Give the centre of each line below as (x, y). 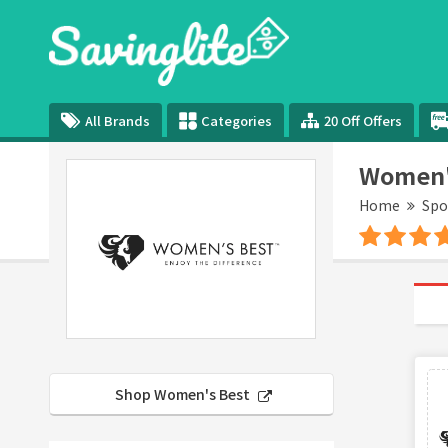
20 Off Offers (363, 120)
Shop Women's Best (184, 393)
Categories (237, 120)
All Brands (117, 120)
